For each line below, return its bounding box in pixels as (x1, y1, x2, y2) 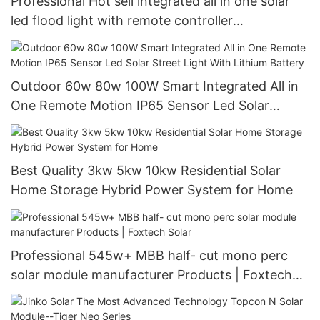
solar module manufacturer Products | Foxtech (11, 266, 292, 282)
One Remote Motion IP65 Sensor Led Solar (11, 97, 269, 113)
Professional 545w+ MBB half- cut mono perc (11, 247, 168, 263)
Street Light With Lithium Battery (11, 116, 210, 132)
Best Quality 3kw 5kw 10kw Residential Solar (11, 163, 281, 179)
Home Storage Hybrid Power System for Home (145, 182, 293, 198)
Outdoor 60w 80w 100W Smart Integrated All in (11, 78, 299, 94)
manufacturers (11, 32, 99, 48)
